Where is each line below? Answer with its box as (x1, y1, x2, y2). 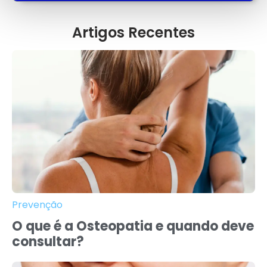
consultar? (12, 232, 84, 252)
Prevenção (12, 198, 63, 212)
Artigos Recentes (72, 23, 195, 43)
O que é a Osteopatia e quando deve (12, 217, 254, 236)
